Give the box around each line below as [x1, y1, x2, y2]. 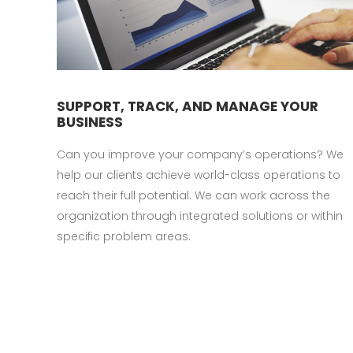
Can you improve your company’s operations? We [57, 146, 344, 162]
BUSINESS [57, 112, 123, 132]
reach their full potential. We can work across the [57, 187, 330, 203]
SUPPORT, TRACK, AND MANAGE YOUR [57, 96, 318, 116]
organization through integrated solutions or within [57, 207, 343, 224]
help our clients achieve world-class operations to [57, 166, 340, 183]
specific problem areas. [57, 228, 191, 244]
